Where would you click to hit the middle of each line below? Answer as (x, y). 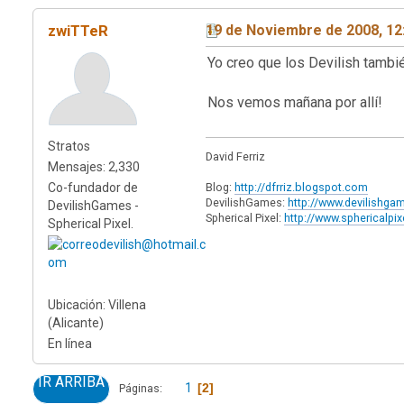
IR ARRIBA (71, 381)
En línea (70, 343)
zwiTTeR (78, 30)
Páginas (139, 388)
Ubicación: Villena (97, 304)
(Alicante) (76, 322)
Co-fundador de (93, 187)
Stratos (69, 146)
